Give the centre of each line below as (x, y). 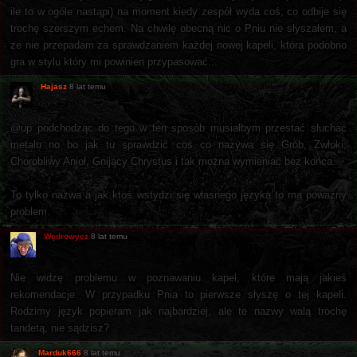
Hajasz (53, 86)
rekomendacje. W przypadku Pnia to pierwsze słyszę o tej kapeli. (178, 294)
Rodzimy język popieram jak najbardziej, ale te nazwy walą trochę (178, 311)
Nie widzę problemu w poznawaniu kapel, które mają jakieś (178, 277)
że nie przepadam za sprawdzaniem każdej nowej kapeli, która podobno (178, 45)
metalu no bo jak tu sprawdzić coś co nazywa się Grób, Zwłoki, (178, 144)
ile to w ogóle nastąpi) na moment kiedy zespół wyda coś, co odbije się (178, 11)
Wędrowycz (66, 236)
